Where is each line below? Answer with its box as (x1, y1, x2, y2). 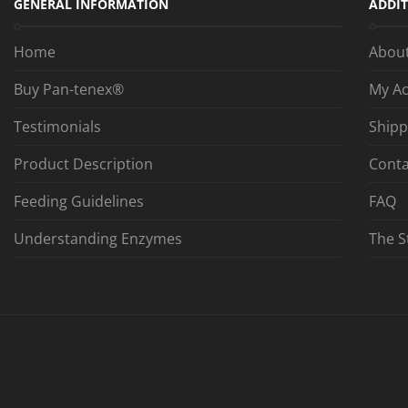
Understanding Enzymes (14, 228, 182, 249)
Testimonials (14, 116, 101, 137)
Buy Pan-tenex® (14, 78, 124, 99)
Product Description (14, 153, 153, 174)
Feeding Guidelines (14, 190, 144, 211)
